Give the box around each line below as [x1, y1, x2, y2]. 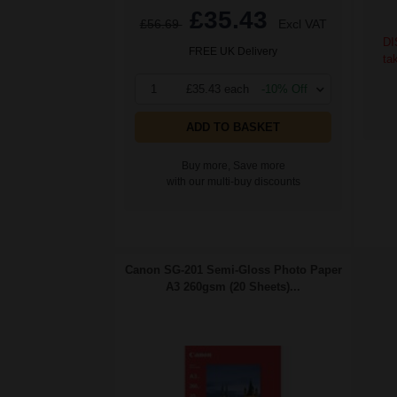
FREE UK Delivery [189, 45, 277, 58]
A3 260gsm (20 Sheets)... [166, 280, 300, 294]
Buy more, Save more [181, 160, 285, 173]
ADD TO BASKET [186, 121, 280, 135]
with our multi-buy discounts [166, 175, 300, 189]
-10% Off [261, 82, 307, 97]
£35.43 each [186, 82, 249, 97]
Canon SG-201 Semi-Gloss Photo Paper [124, 263, 342, 277]
